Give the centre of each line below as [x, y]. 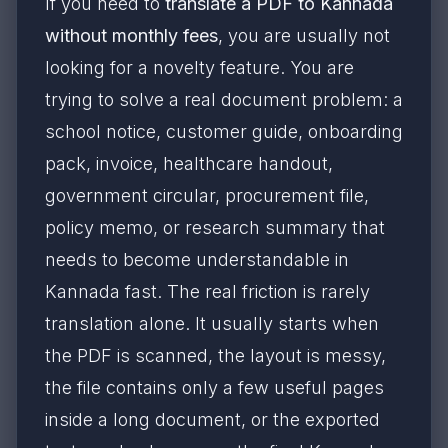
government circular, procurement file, [207, 195]
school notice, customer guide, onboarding [224, 131]
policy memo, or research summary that [215, 227]
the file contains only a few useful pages [214, 387]
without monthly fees [131, 35]
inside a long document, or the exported [212, 419]
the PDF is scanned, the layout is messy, [215, 355]
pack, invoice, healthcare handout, [189, 163]
